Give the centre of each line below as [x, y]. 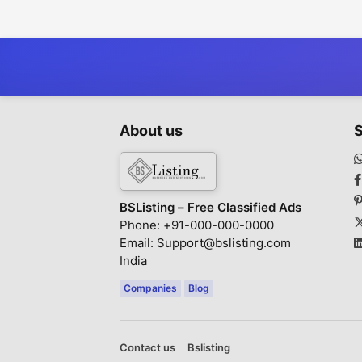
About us [151, 130]
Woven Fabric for [172, 12]
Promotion [291, 12]
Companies [150, 288]
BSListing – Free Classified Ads [210, 207]
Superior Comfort [172, 25]
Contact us [147, 347]
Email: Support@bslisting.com [205, 242]
